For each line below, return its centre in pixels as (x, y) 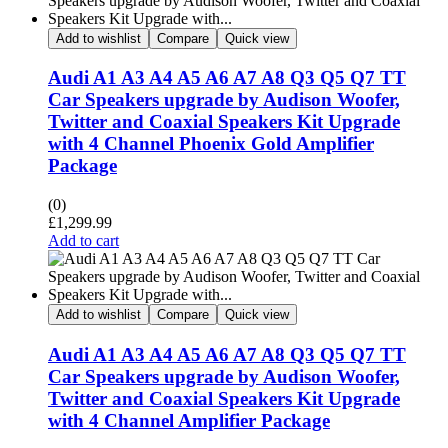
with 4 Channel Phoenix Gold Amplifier (211, 144)
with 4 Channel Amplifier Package (189, 420)
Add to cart (83, 241)
